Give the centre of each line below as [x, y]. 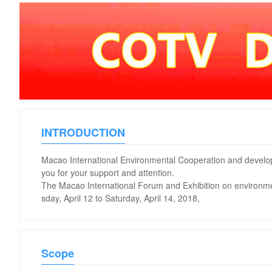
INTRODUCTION [83, 132]
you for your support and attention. [108, 172]
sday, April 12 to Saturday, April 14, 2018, [121, 198]
